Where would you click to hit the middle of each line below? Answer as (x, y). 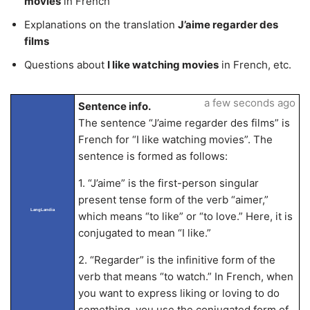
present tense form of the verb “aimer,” (173, 200)
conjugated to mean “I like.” (144, 233)
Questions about (66, 65)
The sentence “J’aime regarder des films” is (184, 123)
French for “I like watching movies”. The (175, 139)
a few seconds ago (249, 103)
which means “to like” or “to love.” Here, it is (185, 216)
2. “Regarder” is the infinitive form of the (176, 260)
